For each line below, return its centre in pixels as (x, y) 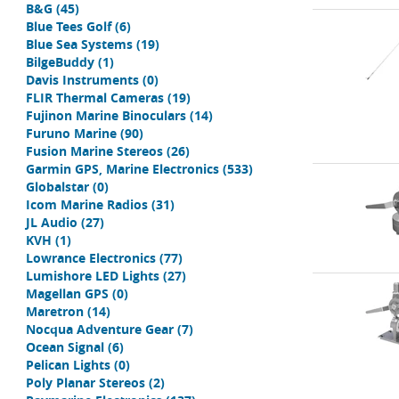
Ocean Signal (65, 347)
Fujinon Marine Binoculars (106, 115)
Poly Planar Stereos (85, 383)
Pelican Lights (68, 365)
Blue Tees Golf (69, 26)
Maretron (55, 311)
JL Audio (52, 222)
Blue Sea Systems (79, 44)
